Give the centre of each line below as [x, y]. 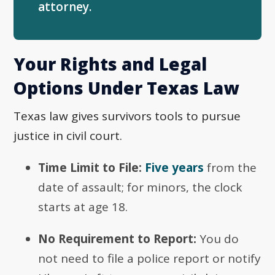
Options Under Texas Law [126, 88]
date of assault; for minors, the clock [140, 188]
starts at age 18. [83, 207]
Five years [175, 168]
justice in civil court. [68, 136]
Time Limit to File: [90, 168]
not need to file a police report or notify [150, 259]
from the [230, 168]
